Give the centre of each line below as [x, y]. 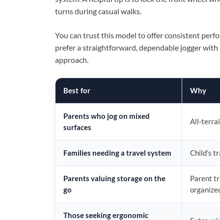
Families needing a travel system [117, 152]
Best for [77, 90]
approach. [72, 59]
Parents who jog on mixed [107, 116]
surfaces [77, 127]
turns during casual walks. [98, 11]
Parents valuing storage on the [114, 178]
